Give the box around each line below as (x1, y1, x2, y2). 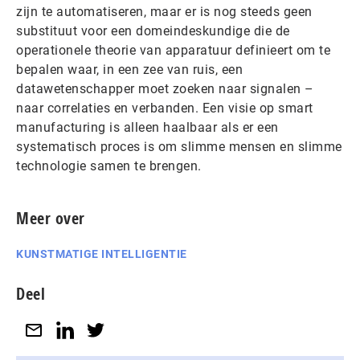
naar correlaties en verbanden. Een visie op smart (16, 100, 313, 116)
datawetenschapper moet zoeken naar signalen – (16, 81, 314, 96)
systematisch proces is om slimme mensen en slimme (16, 139, 342, 154)
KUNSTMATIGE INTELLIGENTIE (16, 247, 187, 260)
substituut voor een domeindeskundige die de (16, 23, 290, 39)
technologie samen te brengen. (16, 158, 202, 174)
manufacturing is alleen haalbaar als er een (16, 120, 279, 135)
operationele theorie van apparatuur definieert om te (16, 43, 330, 58)
